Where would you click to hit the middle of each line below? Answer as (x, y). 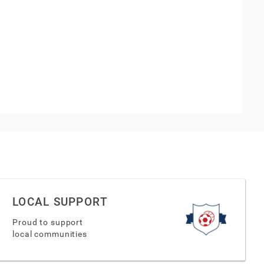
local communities (50, 234)
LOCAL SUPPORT (60, 202)
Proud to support (48, 222)
